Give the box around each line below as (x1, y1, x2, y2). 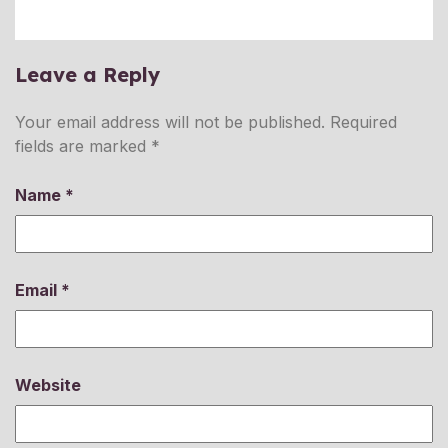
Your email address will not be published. (15, 112, 325, 133)
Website (15, 375, 81, 396)
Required (330, 112, 397, 133)
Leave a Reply (15, 62, 160, 88)
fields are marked (15, 136, 151, 157)
